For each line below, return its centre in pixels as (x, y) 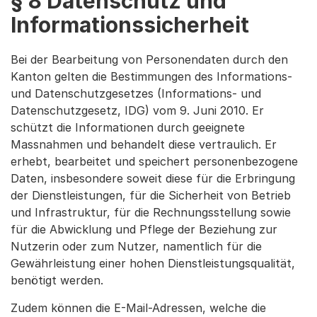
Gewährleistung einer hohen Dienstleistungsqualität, (153, 263)
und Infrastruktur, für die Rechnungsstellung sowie (151, 212)
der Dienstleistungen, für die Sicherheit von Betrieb (151, 195)
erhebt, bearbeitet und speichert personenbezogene (154, 161)
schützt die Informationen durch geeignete (128, 127)
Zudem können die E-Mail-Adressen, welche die (138, 308)
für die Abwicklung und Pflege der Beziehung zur (144, 229)
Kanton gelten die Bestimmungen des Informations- (151, 76)
